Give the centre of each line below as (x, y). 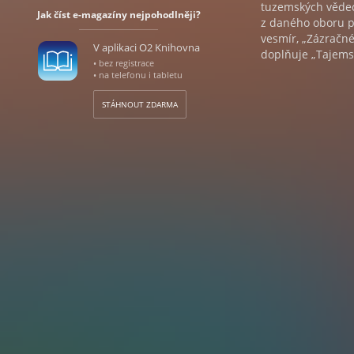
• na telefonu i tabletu (137, 75)
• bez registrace (123, 63)
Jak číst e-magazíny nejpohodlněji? (119, 15)
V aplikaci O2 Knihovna (146, 47)
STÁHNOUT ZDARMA (139, 104)
